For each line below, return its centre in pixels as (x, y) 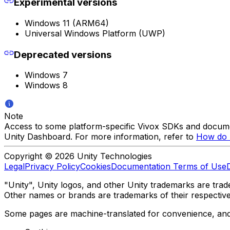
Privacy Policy (52, 166)
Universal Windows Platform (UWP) (95, 33)
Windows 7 (46, 75)
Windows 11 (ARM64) (67, 23)
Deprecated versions (62, 54)
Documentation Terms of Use (169, 166)
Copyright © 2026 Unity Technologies (78, 156)
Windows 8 (46, 85)
